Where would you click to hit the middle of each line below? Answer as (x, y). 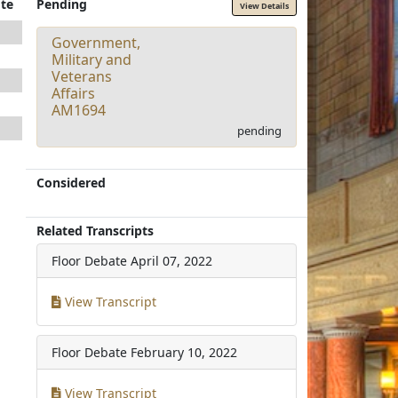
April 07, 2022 (172, 260)
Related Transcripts (96, 230)
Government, (96, 42)
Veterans (82, 76)
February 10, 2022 (184, 352)
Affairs (74, 93)
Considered (72, 182)
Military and (92, 59)
